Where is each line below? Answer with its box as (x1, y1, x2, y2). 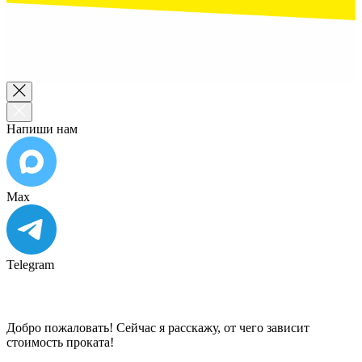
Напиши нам (6, 121, 78, 136)
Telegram (6, 257, 54, 271)
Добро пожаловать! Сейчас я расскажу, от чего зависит (6, 320, 309, 335)
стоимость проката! (6, 335, 114, 349)
